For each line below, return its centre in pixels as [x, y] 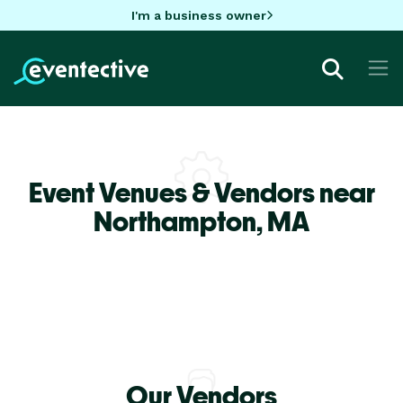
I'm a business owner [198, 15]
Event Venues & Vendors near [201, 192]
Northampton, [180, 221]
